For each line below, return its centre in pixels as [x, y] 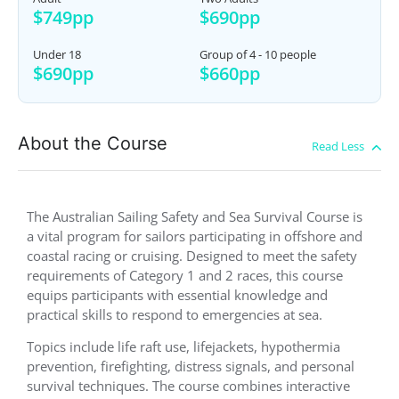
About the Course [93, 143]
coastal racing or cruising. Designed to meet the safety [192, 255]
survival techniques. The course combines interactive [188, 386]
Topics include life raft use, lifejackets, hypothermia [183, 347]
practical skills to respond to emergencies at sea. [175, 314]
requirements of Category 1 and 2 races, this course [185, 275]
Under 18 [57, 54]
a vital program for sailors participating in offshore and [195, 236]
